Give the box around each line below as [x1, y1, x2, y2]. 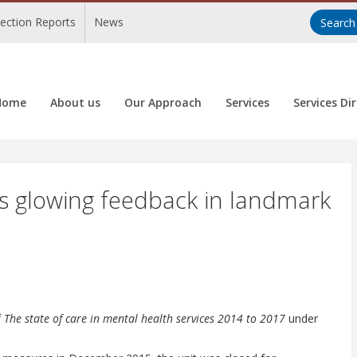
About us [50, 95, 100, 110]
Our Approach [124, 95, 202, 110]
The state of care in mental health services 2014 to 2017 [4, 311, 285, 326]
